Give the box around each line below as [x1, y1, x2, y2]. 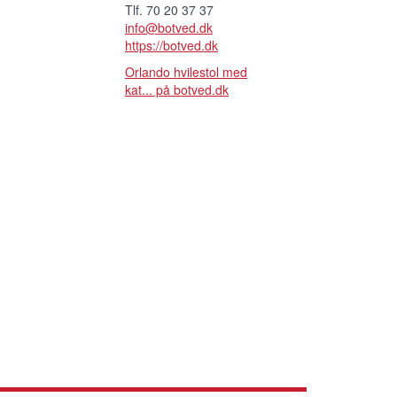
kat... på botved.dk [125, 80, 229, 98]
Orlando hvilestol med [125, 62, 247, 81]
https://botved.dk [125, 35, 218, 54]
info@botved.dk [125, 18, 213, 36]
